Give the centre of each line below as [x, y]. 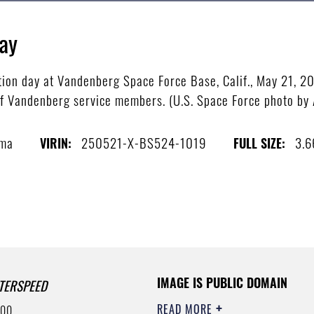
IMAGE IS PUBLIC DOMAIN [222, 282]
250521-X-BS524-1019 [144, 142]
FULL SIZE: [260, 143]
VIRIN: [56, 143]
